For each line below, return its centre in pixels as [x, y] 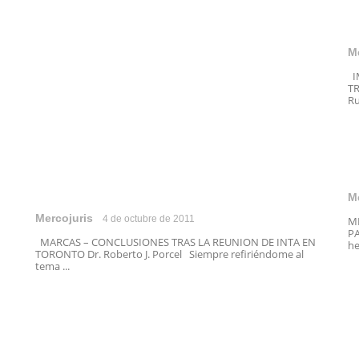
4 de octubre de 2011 [149, 219]
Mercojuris [64, 218]
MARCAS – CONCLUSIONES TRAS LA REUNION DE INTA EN [175, 242]
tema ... [52, 266]
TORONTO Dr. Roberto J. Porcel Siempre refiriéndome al [169, 254]
